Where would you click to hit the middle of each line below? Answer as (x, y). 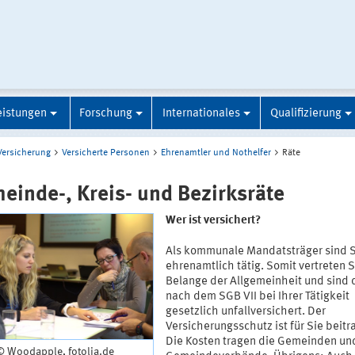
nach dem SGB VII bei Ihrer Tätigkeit (257, 297)
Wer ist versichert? (213, 221)
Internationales (201, 113)
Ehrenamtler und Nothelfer (216, 153)
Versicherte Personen (106, 153)
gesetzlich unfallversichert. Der (245, 312)
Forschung (106, 113)
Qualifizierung (306, 113)
